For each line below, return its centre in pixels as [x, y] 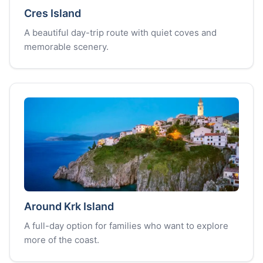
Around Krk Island [69, 206]
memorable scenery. [66, 47]
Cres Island [53, 13]
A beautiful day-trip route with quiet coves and [120, 33]
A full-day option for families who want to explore [126, 226]
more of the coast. [62, 240]
